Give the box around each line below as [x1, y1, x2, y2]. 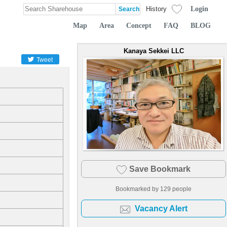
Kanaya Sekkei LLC [123, 47, 184, 55]
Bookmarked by [116, 185, 160, 192]
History [146, 5, 167, 13]
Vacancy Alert [134, 204, 187, 213]
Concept [126, 21, 152, 29]
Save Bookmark [129, 165, 191, 173]
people [171, 185, 192, 192]
